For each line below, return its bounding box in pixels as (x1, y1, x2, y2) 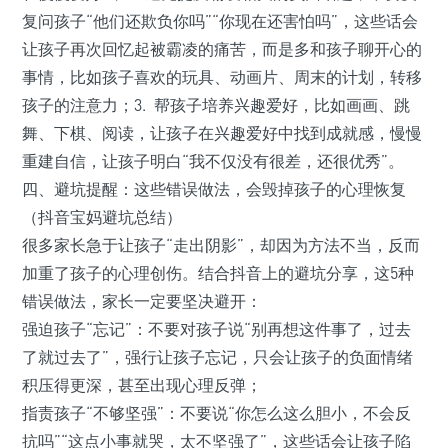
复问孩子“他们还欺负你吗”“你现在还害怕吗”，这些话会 (22, 11, 418, 32)
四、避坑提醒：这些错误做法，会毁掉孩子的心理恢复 (22, 179, 406, 200)
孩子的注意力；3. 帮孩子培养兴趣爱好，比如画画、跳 (22, 95, 410, 116)
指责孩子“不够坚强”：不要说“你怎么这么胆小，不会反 (22, 403, 411, 424)
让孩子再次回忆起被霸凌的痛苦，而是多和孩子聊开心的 (22, 39, 422, 60)
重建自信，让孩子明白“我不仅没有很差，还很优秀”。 (22, 151, 404, 172)
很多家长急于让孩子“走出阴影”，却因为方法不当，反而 (22, 235, 420, 256)
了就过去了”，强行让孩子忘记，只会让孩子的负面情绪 (22, 347, 413, 368)
